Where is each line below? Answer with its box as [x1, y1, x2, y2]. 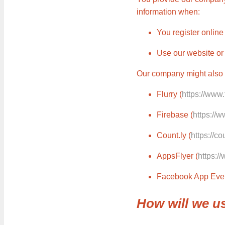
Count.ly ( [157, 131, 191, 140]
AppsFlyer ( [157, 151, 198, 160]
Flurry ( [157, 89, 182, 98]
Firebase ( [157, 110, 193, 119]
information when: [137, 7, 200, 16]
